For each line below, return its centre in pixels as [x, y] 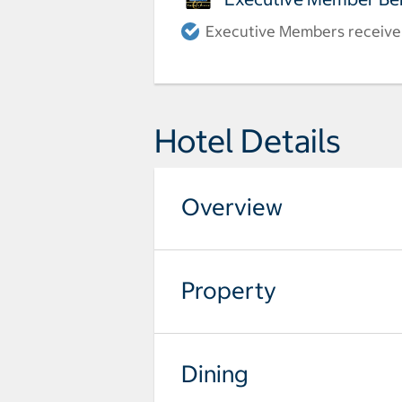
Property [229, 290]
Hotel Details [248, 140]
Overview [232, 206]
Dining [215, 373]
